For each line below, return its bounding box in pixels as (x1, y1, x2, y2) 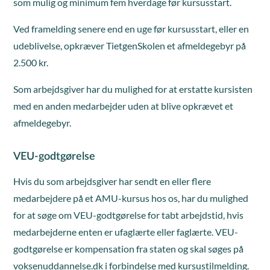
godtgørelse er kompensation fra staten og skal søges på (13, 243, 244, 254)
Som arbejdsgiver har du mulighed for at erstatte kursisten (13, 83, 253, 95)
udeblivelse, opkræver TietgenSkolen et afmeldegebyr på (13, 40, 246, 51)
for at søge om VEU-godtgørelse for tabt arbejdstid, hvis (13, 209, 244, 221)
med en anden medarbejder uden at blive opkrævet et (13, 100, 234, 111)
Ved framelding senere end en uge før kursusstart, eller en (13, 23, 250, 34)
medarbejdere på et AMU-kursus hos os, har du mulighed (13, 192, 249, 204)
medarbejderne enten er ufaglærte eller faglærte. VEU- (13, 226, 239, 237)
